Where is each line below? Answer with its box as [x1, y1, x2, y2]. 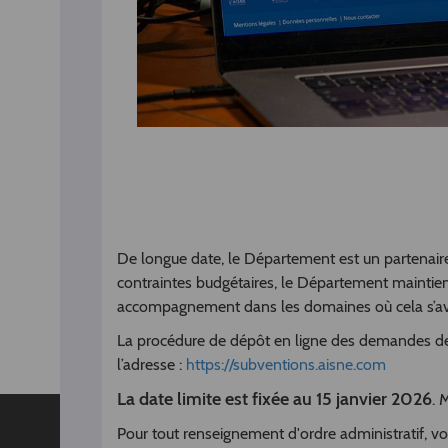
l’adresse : [117, 354, 186, 374]
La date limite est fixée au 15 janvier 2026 [117, 387, 432, 410]
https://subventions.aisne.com [186, 354, 386, 374]
